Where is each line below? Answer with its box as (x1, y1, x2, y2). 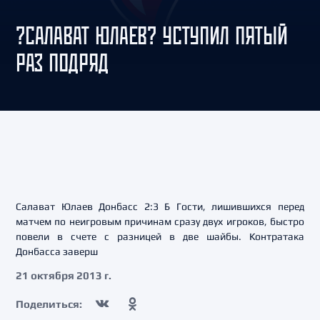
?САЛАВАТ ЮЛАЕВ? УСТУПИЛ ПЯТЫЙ (16, 20, 288, 51)
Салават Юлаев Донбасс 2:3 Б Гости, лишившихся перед (16, 201, 304, 212)
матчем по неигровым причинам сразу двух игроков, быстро (16, 216, 304, 227)
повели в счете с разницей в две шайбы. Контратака (16, 231, 304, 242)
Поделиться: (16, 297, 82, 310)
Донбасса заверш (16, 246, 98, 257)
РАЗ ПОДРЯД (16, 47, 109, 78)
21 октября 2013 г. (16, 269, 111, 281)
